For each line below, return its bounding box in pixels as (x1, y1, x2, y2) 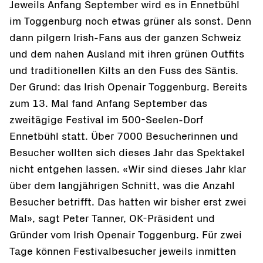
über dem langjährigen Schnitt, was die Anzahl (9, 181, 235, 191)
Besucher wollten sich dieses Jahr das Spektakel (9, 148, 245, 159)
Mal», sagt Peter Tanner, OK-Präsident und (9, 214, 215, 224)
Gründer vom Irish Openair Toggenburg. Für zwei (9, 230, 242, 241)
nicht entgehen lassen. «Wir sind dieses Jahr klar (9, 164, 246, 175)
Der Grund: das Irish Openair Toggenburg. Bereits (9, 82, 247, 93)
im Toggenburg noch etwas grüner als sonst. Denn (9, 16, 251, 27)
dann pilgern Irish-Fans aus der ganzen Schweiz (9, 33, 241, 43)
